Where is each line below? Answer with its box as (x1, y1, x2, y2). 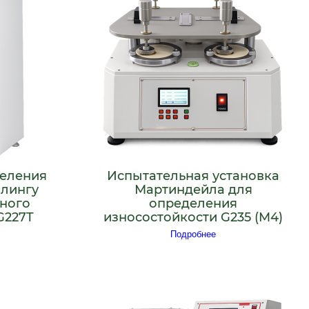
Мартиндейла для (134, 181, 252, 197)
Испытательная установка (107, 168, 279, 183)
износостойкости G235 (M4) (103, 209, 283, 225)
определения (149, 195, 237, 211)
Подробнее (170, 229, 216, 240)
